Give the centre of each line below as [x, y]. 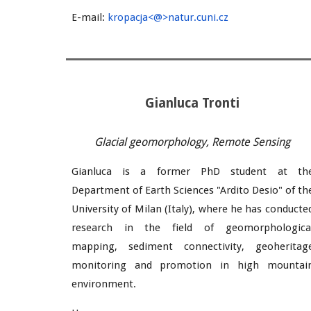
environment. [105, 284]
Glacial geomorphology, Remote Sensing [193, 142]
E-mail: [89, 17]
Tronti [221, 103]
